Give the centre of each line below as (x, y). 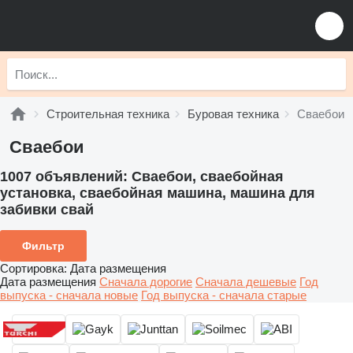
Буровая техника (233, 114)
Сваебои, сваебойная (208, 176)
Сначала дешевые (246, 281)
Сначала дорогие (146, 281)
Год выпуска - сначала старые (224, 295)
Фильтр (43, 245)
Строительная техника (108, 114)
